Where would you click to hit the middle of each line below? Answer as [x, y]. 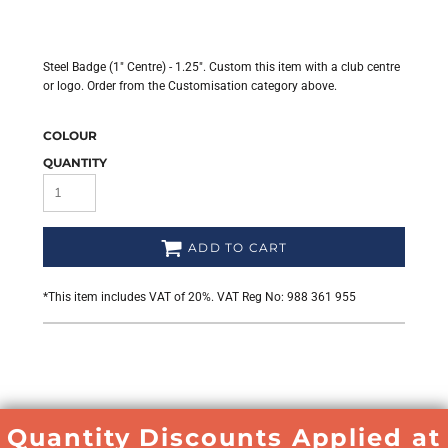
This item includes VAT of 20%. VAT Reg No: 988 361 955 [202, 297]
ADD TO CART [238, 248]
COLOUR [70, 135]
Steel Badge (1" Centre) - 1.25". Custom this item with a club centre [221, 67]
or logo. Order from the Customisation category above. [190, 86]
